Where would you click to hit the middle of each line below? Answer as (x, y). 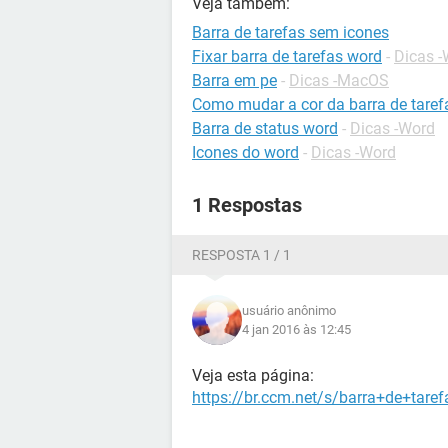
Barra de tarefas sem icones (290, 32)
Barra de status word (265, 128)
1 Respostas (247, 205)
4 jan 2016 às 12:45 (296, 329)
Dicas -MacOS (339, 80)
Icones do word (245, 152)
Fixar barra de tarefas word (287, 56)
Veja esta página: (253, 375)
